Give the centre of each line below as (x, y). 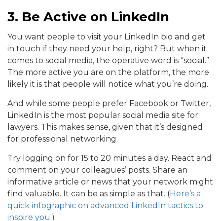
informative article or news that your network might (110, 182)
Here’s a (185, 194)
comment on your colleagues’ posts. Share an (97, 170)
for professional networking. (63, 139)
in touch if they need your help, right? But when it (107, 49)
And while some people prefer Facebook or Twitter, (109, 104)
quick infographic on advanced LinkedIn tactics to (105, 206)
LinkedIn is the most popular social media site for (103, 115)
